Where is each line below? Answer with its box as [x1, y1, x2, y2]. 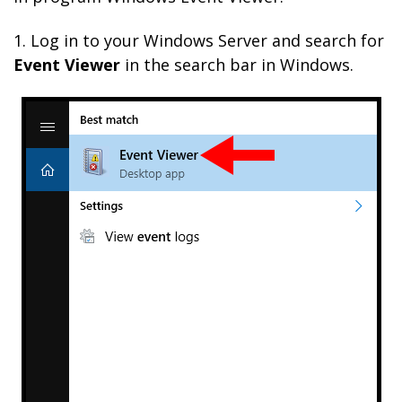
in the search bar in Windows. [120, 54, 354, 75]
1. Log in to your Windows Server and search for [13, 30, 384, 51]
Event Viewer [13, 54, 120, 75]
